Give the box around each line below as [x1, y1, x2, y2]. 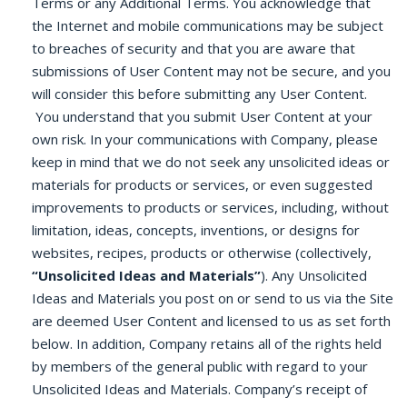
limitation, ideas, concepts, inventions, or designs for [32, 221, 360, 239]
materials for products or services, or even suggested [32, 175, 372, 194]
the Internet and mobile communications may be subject [32, 16, 383, 35]
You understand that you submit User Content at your [32, 107, 372, 125]
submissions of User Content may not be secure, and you [32, 62, 391, 80]
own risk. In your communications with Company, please [32, 130, 378, 148]
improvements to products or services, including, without [32, 198, 389, 216]
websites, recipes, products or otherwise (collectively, [32, 243, 372, 262]
